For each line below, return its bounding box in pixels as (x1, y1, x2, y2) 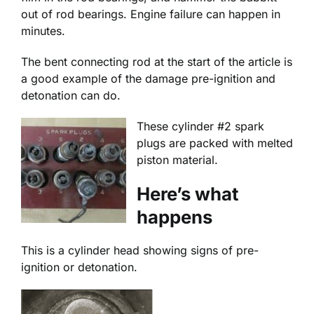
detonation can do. (21, 88, 121, 102)
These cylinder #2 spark (137, 118, 264, 133)
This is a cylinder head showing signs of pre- (21, 243, 259, 258)
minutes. (21, 23, 65, 38)
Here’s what (137, 182, 238, 205)
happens (137, 205, 212, 228)
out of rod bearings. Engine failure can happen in (21, 6, 280, 21)
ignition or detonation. (21, 260, 137, 275)
